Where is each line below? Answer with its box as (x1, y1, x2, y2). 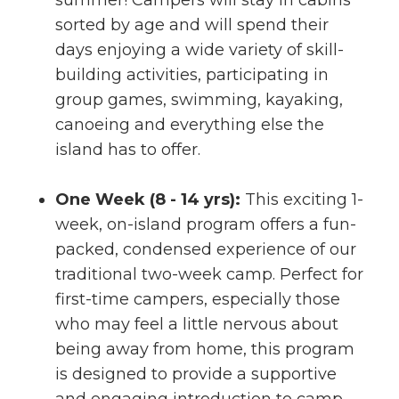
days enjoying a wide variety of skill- (55, 40, 344, 60)
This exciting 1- (245, 190, 363, 209)
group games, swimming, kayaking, (55, 90, 343, 110)
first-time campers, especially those (55, 289, 340, 309)
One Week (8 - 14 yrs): (55, 190, 245, 209)
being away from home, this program (55, 339, 354, 359)
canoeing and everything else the (55, 115, 324, 134)
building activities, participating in (55, 65, 329, 85)
